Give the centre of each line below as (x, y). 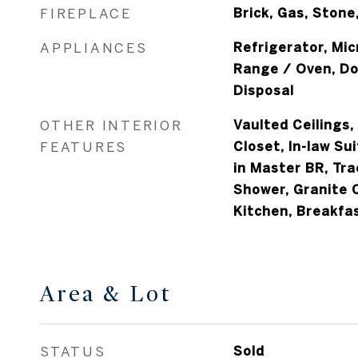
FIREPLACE (86, 13)
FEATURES (84, 147)
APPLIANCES (94, 48)
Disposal (263, 90)
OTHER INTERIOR (111, 125)
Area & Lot (106, 294)
